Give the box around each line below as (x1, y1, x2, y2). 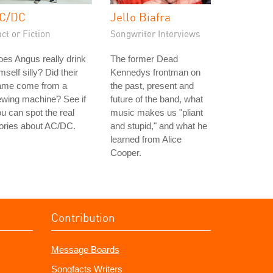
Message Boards (51, 244, 119, 255)
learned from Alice (110, 134, 182, 144)
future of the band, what (110, 94, 203, 104)
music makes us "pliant (110, 107, 203, 118)
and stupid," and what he (110, 121, 207, 131)
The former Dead (110, 54, 178, 64)
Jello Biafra (110, 10, 171, 24)
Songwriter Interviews (110, 28, 200, 39)
